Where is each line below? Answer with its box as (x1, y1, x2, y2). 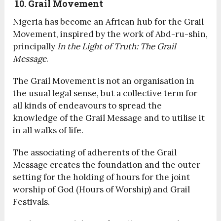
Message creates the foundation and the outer (13, 159, 201, 171)
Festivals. (13, 196, 50, 208)
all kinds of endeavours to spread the (13, 100, 162, 111)
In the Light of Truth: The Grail (57, 41, 177, 52)
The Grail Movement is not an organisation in (13, 75, 195, 87)
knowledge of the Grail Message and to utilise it (13, 112, 205, 124)
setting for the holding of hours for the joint (13, 172, 190, 183)
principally (13, 41, 58, 52)
